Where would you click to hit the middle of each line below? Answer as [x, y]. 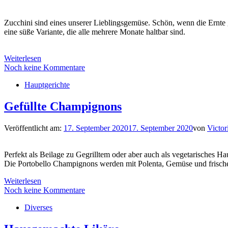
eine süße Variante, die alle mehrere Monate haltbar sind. [95, 32]
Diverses [38, 208]
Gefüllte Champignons [63, 107]
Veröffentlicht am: [34, 128]
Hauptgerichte [47, 85]
